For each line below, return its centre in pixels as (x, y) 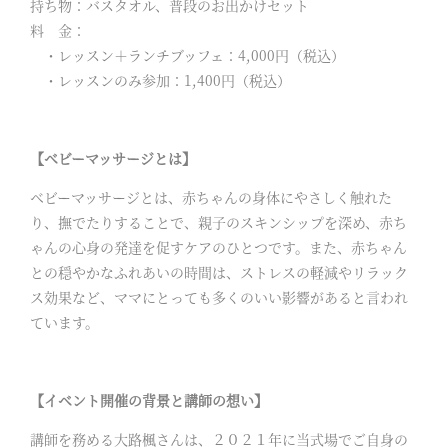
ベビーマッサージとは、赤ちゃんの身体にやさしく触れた (211, 197)
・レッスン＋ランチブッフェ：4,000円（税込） (187, 55)
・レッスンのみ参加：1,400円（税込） (160, 80)
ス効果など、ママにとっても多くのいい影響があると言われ (219, 297)
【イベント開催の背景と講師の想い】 (149, 400)
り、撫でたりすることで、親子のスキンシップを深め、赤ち (218, 222)
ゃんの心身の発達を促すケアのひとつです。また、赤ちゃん (218, 247)
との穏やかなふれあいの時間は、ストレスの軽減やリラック (219, 272)
